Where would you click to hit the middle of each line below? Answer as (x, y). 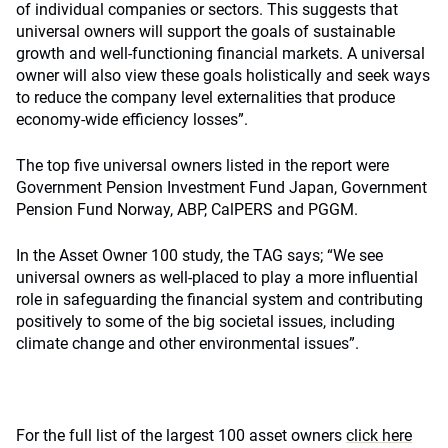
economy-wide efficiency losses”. (132, 119)
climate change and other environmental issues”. (187, 343)
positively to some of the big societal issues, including (205, 321)
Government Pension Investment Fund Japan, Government (221, 187)
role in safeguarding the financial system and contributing (219, 299)
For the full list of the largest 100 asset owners (181, 435)
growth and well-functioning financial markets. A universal (220, 53)
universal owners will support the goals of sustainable (205, 31)
